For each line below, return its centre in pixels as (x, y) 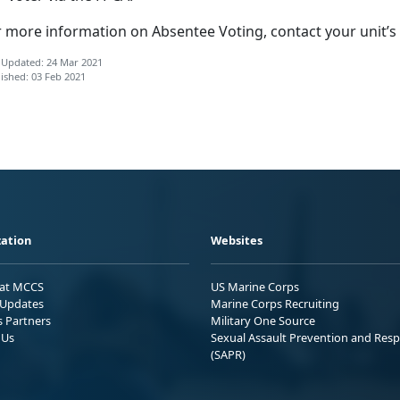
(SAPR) (228, 354)
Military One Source (263, 320)
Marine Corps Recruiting (275, 303)
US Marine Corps (255, 286)
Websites (237, 240)
